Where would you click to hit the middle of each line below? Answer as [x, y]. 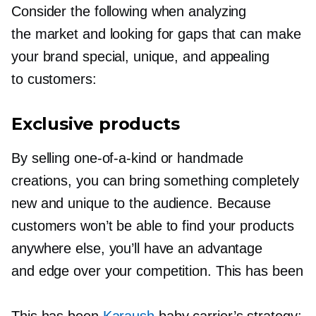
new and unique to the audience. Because [141, 203]
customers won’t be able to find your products [153, 225]
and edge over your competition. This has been [157, 271]
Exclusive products [96, 123]
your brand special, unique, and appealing [140, 56]
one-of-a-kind [115, 158]
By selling [43, 158]
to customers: [54, 79]
